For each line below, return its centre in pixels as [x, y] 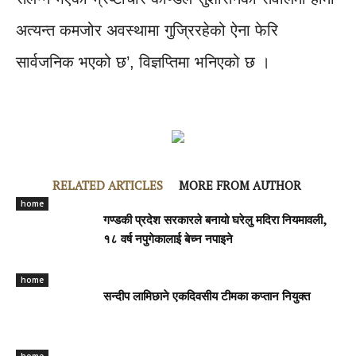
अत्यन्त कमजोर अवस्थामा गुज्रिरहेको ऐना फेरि [147, 31]
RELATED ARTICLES [108, 186]
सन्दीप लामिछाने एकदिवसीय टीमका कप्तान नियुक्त [207, 298]
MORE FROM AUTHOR [240, 186]
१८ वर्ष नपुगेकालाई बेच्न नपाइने [168, 241]
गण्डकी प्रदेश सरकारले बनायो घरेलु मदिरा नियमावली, [215, 222]
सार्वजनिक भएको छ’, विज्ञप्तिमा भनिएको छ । [143, 62]
